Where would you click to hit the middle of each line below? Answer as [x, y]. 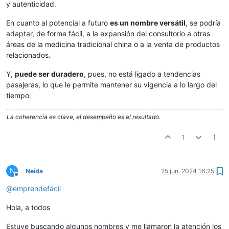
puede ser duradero [49, 74]
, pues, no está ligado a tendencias [142, 74]
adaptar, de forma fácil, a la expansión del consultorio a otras [108, 34]
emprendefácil [37, 189]
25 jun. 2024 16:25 [188, 171]
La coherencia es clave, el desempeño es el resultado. [84, 117]
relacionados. [28, 55]
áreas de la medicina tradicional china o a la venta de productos [113, 44]
